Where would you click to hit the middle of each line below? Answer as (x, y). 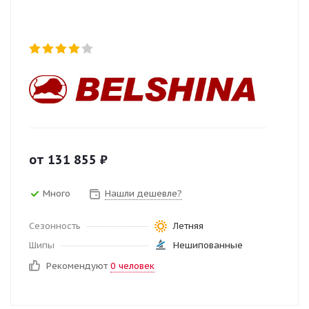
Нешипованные (208, 245)
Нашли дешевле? (143, 194)
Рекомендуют (78, 266)
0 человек (132, 266)
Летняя (188, 226)
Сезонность (55, 226)
